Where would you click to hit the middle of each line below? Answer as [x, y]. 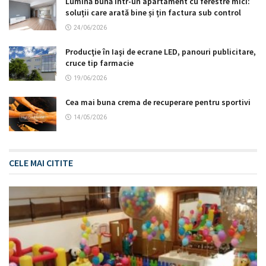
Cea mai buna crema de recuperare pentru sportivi [158, 102]
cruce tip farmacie [99, 63]
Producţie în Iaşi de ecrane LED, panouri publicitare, [161, 52]
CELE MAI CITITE [41, 162]
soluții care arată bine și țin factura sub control [153, 13]
